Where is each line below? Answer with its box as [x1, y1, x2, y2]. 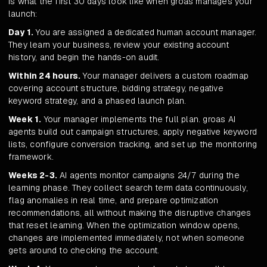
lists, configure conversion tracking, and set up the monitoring [8, 139, 257, 150]
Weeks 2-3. [8, 170, 57, 181]
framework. [8, 151, 54, 163]
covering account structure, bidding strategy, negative [8, 83, 223, 94]
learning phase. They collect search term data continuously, [8, 182, 248, 194]
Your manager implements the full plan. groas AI [41, 114, 236, 125]
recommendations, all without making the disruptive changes [8, 207, 252, 219]
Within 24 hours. [8, 70, 81, 82]
